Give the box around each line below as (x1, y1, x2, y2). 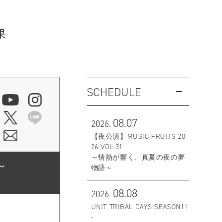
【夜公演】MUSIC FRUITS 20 (91, 132, 186, 141)
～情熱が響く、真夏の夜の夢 (91, 153, 185, 162)
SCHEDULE (86, 85, 141, 100)
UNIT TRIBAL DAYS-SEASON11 (91, 202, 189, 211)
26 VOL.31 (91, 142, 123, 152)
